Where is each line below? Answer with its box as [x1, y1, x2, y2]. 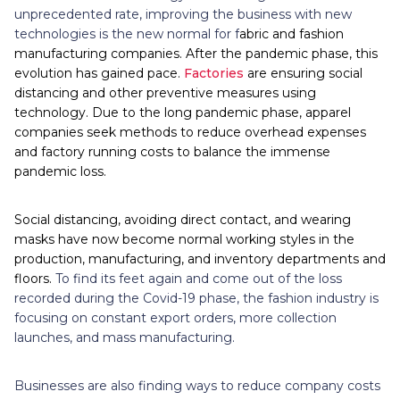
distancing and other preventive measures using [14, 85, 316, 102]
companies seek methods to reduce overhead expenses [14, 124, 366, 141]
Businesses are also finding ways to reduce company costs [14, 378, 380, 395]
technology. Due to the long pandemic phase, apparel [14, 104, 351, 121]
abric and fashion [239, 26, 344, 43]
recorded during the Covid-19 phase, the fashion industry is [14, 290, 379, 307]
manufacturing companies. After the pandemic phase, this [14, 46, 378, 62]
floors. [14, 271, 55, 287]
